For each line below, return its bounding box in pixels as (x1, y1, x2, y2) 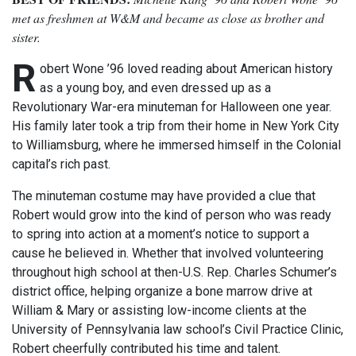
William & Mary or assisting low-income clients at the (12, 303, 307, 319)
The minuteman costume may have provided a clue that (12, 188, 315, 204)
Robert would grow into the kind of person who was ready (12, 207, 331, 223)
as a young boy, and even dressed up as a (40, 80, 271, 96)
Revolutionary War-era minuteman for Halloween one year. (12, 99, 331, 115)
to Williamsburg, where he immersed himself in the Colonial (12, 137, 341, 153)
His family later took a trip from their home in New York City (12, 118, 339, 134)
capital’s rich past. (12, 157, 110, 172)
